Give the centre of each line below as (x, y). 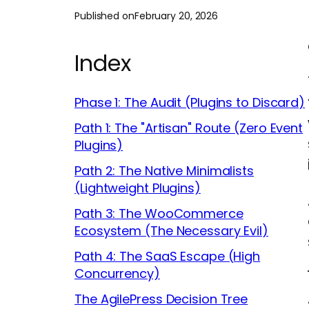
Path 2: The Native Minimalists (164, 171)
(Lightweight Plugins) (138, 188)
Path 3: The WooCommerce (159, 214)
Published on (104, 16)
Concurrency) (117, 274)
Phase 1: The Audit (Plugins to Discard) (190, 103)
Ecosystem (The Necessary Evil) (171, 231)
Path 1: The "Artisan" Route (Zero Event (189, 128)
